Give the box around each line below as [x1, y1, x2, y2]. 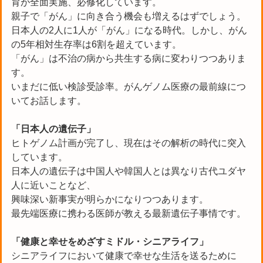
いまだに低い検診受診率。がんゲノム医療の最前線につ [11, 81, 246, 92]
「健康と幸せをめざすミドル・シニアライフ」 [11, 236, 208, 247]
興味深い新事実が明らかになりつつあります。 [11, 194, 208, 204]
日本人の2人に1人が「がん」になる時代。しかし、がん [11, 25, 247, 35]
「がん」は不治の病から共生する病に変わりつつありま [11, 53, 246, 63]
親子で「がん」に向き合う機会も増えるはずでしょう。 [11, 11, 246, 21]
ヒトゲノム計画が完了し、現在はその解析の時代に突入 [11, 137, 246, 148]
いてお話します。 [11, 95, 86, 106]
